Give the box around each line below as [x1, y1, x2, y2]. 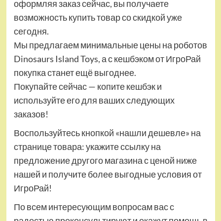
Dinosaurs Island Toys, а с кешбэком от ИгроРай [13, 53, 201, 65]
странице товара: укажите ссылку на [13, 141, 161, 152]
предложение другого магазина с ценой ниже [13, 155, 197, 166]
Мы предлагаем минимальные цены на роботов [13, 39, 207, 51]
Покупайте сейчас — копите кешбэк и [13, 81, 162, 92]
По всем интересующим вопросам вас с [13, 201, 174, 213]
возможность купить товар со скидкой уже [13, 12, 182, 23]
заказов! [13, 109, 48, 120]
